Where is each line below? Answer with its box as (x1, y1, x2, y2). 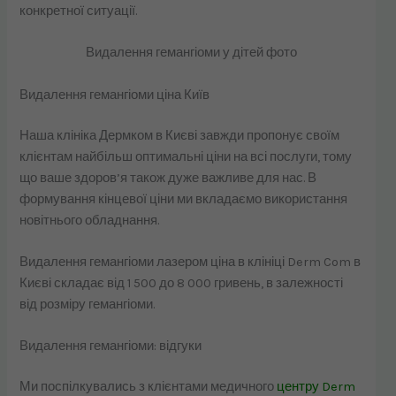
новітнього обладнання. (19, 212, 163, 228)
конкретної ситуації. (19, 4, 141, 19)
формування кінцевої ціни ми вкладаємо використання (19, 191, 348, 207)
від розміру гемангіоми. (19, 297, 158, 313)
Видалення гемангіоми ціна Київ (19, 87, 210, 103)
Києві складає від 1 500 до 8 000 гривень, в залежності (19, 276, 344, 292)
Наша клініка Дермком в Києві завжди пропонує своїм (19, 127, 340, 143)
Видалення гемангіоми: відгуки (19, 339, 202, 354)
